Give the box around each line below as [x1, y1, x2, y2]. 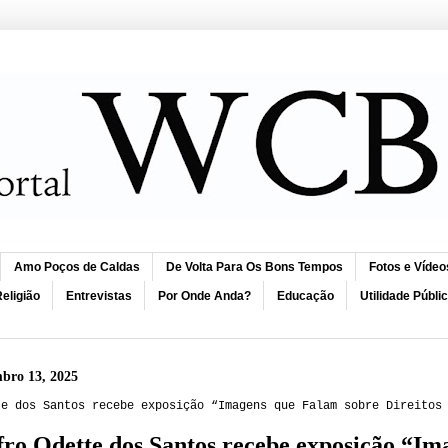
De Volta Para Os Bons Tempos [166, 260, 343, 275]
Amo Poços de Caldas [14, 260, 140, 275]
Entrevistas [66, 288, 132, 303]
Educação [277, 288, 334, 303]
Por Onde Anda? [158, 288, 251, 303]
